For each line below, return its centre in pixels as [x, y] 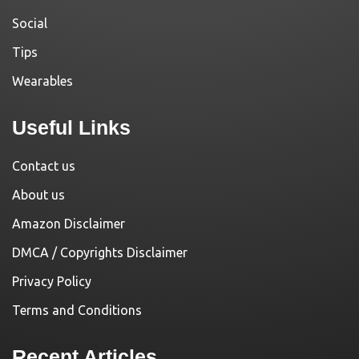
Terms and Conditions [77, 311]
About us [38, 195]
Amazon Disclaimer [69, 224]
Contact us [44, 166]
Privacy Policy [52, 282]
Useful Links [71, 128]
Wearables [42, 81]
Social [30, 24]
